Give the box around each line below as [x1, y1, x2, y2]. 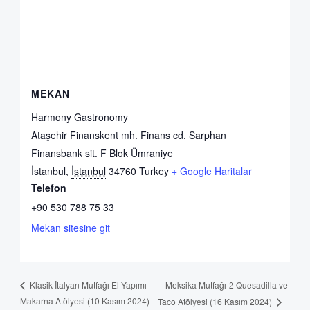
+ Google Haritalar [171, 164, 252, 179]
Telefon [30, 181, 66, 195]
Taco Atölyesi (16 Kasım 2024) [157, 295, 274, 308]
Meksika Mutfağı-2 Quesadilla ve [165, 278, 288, 291]
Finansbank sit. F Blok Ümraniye [30, 146, 173, 161]
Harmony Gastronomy [30, 110, 128, 125]
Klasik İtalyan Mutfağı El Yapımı [27, 278, 147, 291]
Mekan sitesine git [30, 221, 110, 235]
